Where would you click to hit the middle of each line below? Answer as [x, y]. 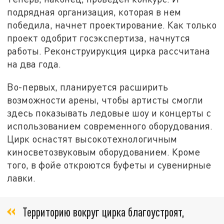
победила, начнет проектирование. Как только [112, 25]
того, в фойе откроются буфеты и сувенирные [109, 165]
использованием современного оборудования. [110, 126]
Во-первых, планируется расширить [88, 87]
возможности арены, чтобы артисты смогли [105, 100]
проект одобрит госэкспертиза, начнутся [99, 38]
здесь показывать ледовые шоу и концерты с [109, 113]
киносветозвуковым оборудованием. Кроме [104, 152]
